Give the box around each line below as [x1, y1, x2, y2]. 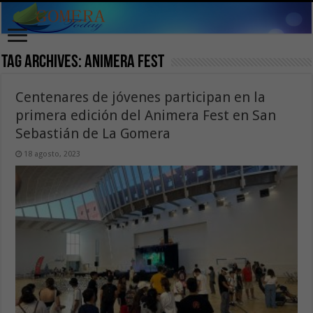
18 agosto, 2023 [24, 149, 81, 159]
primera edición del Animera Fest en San [15, 106, 277, 124]
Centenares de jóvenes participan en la [15, 88, 266, 105]
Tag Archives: [1, 52, 85, 72]
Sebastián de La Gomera [15, 124, 171, 142]
